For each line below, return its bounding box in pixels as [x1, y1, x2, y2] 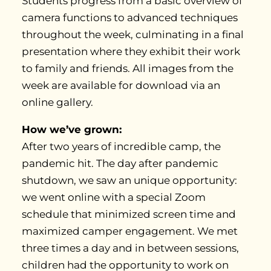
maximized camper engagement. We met [22, 225, 238, 238]
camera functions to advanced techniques [22, 11, 238, 24]
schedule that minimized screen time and [22, 208, 236, 221]
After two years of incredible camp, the [22, 140, 221, 153]
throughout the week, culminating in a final [22, 28, 244, 41]
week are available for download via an [22, 79, 220, 92]
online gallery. [22, 96, 93, 109]
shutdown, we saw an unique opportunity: [22, 174, 237, 187]
